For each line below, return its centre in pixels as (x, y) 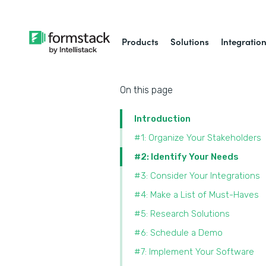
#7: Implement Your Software (195, 252)
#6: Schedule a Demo (178, 233)
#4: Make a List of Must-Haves (198, 195)
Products (140, 41)
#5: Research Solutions (183, 214)
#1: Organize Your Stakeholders (199, 138)
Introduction (162, 119)
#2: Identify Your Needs (187, 157)
